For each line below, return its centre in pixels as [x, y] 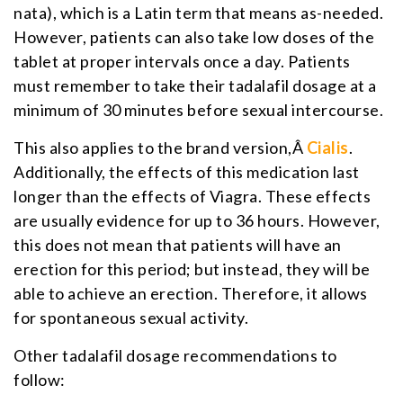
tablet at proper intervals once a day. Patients [182, 61]
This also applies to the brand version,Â [160, 147]
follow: [40, 379]
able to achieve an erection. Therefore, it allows [191, 293]
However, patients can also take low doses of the [194, 36]
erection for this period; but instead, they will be [192, 269]
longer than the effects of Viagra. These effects [192, 196]
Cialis [327, 147]
